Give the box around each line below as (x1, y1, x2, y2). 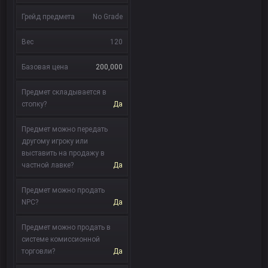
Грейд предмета (22, 13, 75, 21)
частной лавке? (22, 161, 74, 169)
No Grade (93, 13, 123, 21)
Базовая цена (22, 63, 68, 71)
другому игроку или (22, 137, 88, 145)
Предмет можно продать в (22, 223, 111, 232)
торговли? (22, 247, 55, 255)
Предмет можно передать (22, 125, 108, 133)
